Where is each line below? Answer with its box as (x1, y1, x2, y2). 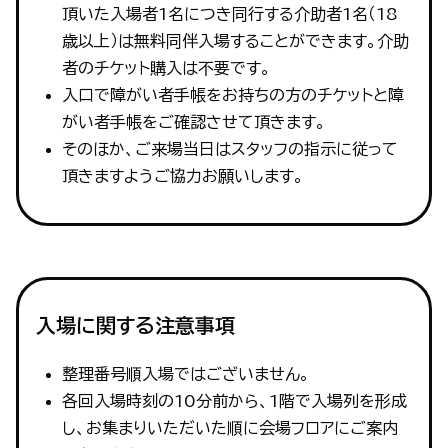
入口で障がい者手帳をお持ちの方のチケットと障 (61, 86, 404, 103)
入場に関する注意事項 (35, 315, 235, 336)
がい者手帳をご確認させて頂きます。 (61, 113, 326, 130)
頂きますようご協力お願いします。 (61, 167, 304, 184)
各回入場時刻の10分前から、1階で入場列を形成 (61, 393, 407, 410)
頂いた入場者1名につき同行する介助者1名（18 (61, 5, 398, 22)
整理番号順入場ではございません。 (61, 366, 310, 383)
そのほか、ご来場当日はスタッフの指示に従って (61, 140, 398, 157)
